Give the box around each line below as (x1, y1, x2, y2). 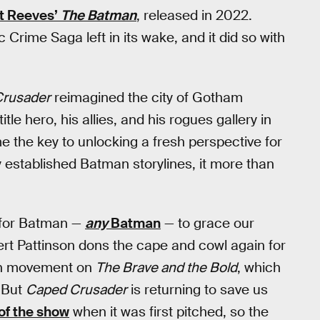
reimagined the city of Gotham (51, 88, 243, 106)
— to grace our (161, 214, 254, 233)
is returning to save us (127, 281, 268, 299)
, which (237, 259, 281, 277)
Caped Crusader (26, 281, 127, 299)
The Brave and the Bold (96, 259, 237, 277)
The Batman (61, 6, 136, 24)
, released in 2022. (136, 6, 252, 24)
